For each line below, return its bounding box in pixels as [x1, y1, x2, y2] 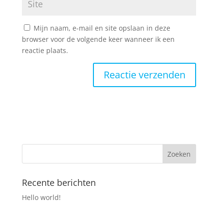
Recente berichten [21, 176, 96, 188]
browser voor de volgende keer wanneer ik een [21, 34, 175, 44]
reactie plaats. [21, 45, 68, 55]
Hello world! [21, 192, 61, 202]
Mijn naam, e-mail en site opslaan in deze [33, 23, 170, 33]
